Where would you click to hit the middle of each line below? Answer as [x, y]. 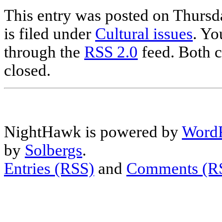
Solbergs [54, 150]
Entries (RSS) [49, 169]
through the [44, 52]
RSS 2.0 [111, 52]
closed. [27, 71]
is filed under [50, 34]
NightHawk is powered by [93, 132]
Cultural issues [144, 34]
